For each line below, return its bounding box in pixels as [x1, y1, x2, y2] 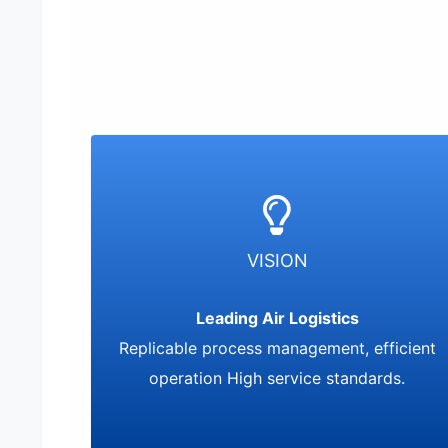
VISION [246, 250, 308, 271]
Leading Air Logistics [195, 308, 359, 328]
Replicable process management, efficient [118, 338, 436, 358]
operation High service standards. [149, 368, 406, 388]
